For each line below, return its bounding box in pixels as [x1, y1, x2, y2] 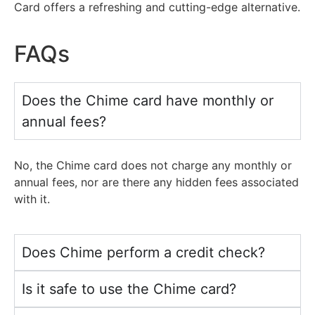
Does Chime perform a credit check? [22, 243, 265, 261]
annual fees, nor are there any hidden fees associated [14, 174, 299, 189]
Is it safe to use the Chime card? [22, 280, 236, 297]
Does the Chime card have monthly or [22, 91, 274, 109]
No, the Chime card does [14, 157, 150, 172]
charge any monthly [168, 157, 281, 172]
